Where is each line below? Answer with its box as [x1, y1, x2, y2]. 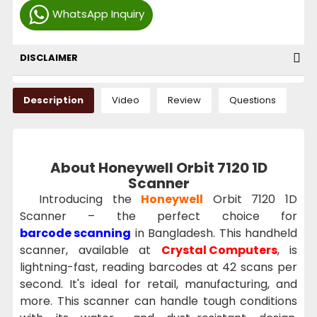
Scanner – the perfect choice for [20, 207, 297, 224]
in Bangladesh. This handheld [131, 224, 297, 241]
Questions [229, 93, 276, 107]
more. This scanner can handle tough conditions [20, 292, 297, 309]
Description [23, 93, 83, 107]
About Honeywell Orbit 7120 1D [50, 157, 267, 178]
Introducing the [20, 190, 142, 207]
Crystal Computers [161, 241, 277, 258]
